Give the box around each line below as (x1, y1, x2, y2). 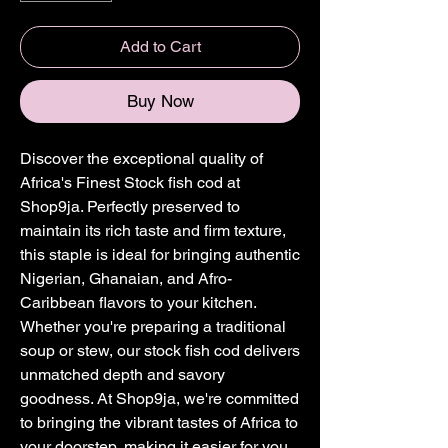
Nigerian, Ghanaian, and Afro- (20, 269, 232, 289)
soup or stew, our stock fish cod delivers (20, 341, 300, 361)
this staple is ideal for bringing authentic (20, 245, 300, 265)
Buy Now (126, 91, 194, 112)
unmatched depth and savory (20, 365, 225, 385)
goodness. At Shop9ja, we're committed (20, 389, 299, 409)
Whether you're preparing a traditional (20, 317, 286, 337)
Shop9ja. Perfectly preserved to (20, 197, 240, 217)
